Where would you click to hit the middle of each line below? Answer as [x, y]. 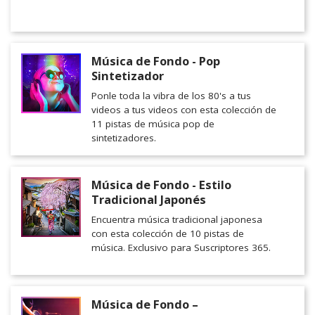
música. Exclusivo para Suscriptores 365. [181, 248]
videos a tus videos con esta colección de [184, 110]
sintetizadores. [124, 138]
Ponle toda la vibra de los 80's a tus [171, 96]
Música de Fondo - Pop [156, 61]
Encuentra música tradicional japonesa [177, 220]
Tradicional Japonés [149, 200]
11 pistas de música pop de [153, 124]
